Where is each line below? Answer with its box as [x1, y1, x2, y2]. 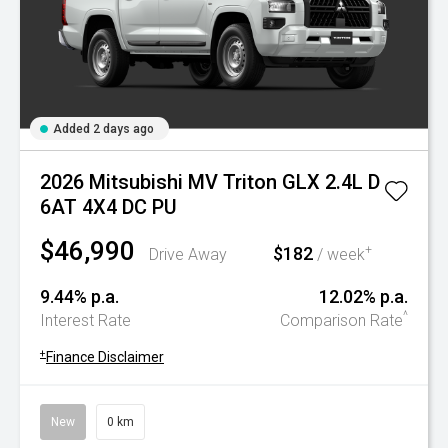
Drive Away [149, 245, 227, 264]
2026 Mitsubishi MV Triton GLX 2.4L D [40, 170, 380, 194]
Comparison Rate [280, 311, 403, 330]
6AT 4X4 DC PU [40, 195, 177, 219]
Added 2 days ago [53, 122, 154, 136]
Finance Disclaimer [46, 349, 164, 365]
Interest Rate [40, 311, 131, 330]
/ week [313, 245, 365, 264]
